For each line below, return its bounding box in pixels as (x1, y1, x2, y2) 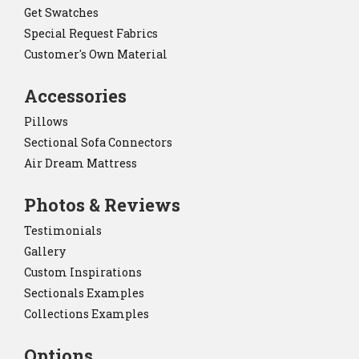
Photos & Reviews (24, 192, 180, 216)
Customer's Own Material (24, 46, 167, 62)
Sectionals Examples (24, 284, 144, 301)
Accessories (24, 83, 127, 107)
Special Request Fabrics (24, 25, 158, 41)
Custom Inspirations (24, 264, 142, 280)
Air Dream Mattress (24, 155, 137, 171)
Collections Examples (24, 305, 149, 321)
